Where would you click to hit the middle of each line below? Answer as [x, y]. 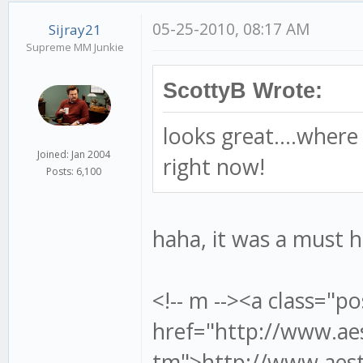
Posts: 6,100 [74, 172]
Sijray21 [75, 29]
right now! [214, 166]
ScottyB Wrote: [243, 90]
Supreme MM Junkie [75, 47]
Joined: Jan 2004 [74, 155]
